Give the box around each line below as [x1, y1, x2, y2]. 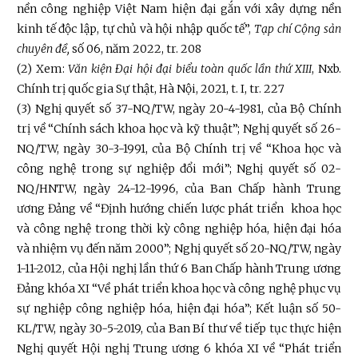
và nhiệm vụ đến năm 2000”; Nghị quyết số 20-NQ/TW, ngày [17, 241, 341, 257]
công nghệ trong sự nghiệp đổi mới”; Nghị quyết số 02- [17, 161, 341, 177]
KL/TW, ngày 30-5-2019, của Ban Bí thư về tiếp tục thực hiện [17, 321, 341, 336]
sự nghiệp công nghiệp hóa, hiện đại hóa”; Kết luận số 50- [17, 301, 341, 316]
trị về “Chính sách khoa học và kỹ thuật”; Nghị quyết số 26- [17, 121, 341, 137]
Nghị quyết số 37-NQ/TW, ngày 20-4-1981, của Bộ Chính [31, 101, 341, 117]
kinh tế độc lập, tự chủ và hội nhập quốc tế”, [17, 22, 255, 37]
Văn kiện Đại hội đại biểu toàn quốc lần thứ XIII [68, 62, 312, 77]
